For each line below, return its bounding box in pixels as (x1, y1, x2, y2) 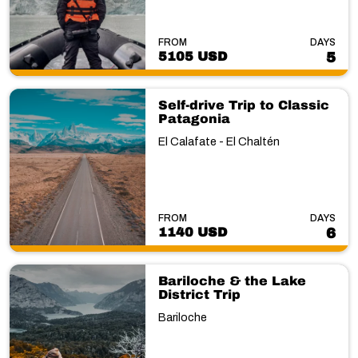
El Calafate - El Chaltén (157, 136, 280, 148)
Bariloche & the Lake (157, 273, 306, 288)
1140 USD (157, 225, 227, 239)
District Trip (157, 287, 241, 301)
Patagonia (157, 112, 230, 125)
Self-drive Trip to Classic (157, 98, 329, 112)
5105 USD (157, 50, 227, 63)
